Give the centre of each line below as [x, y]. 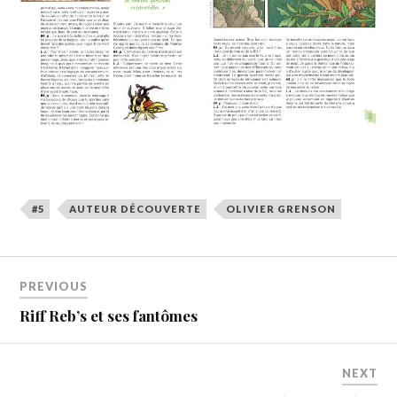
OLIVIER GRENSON [281, 209]
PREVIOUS [54, 286]
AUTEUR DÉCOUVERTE [136, 209]
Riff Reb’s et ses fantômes [109, 315]
